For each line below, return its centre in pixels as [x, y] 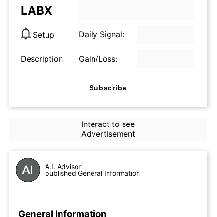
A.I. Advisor [63, 166]
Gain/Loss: [98, 59]
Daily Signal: [101, 34]
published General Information [93, 173]
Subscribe [108, 87]
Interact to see [108, 124]
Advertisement [108, 134]
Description [42, 59]
